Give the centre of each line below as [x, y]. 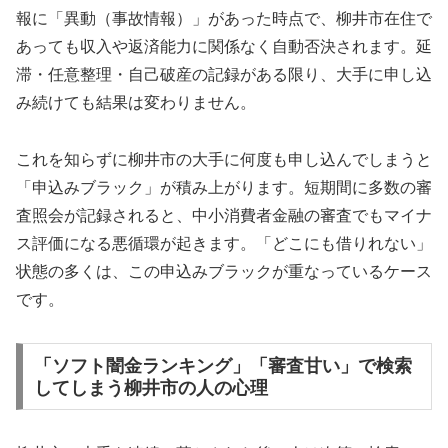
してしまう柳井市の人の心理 [150, 387]
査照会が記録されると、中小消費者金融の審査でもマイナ [224, 215]
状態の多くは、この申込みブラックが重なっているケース [224, 271]
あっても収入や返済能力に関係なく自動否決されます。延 [224, 47]
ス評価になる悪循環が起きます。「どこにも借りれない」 [224, 243]
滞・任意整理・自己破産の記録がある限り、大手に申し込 [224, 75]
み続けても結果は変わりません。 [136, 103]
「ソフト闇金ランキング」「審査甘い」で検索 [222, 365]
